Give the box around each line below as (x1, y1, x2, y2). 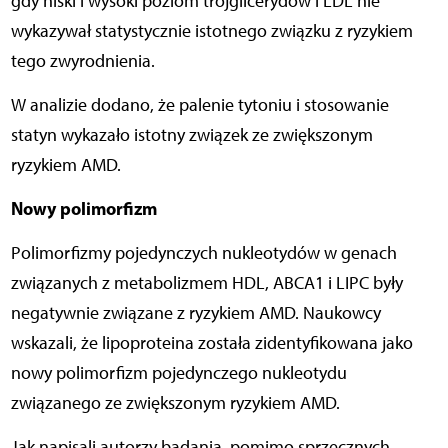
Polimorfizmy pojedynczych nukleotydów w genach (10, 241, 397, 264)
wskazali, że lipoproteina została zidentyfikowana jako (10, 331, 413, 354)
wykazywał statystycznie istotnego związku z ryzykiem (10, 19, 413, 42)
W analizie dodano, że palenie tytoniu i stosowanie (10, 93, 389, 116)
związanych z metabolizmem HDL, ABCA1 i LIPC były (10, 271, 403, 294)
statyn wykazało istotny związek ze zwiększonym (10, 123, 373, 146)
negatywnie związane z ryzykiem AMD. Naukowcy (10, 301, 381, 324)
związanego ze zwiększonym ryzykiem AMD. (10, 391, 340, 414)
